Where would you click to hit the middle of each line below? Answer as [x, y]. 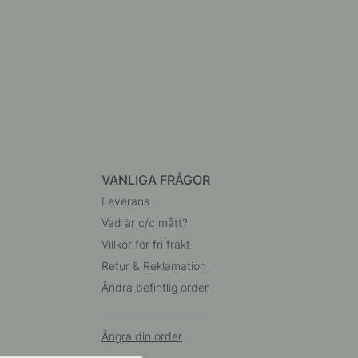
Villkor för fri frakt [146, 244]
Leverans [126, 201]
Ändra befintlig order [155, 287]
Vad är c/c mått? [145, 222]
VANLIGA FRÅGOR [156, 179]
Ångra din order [142, 336]
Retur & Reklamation [154, 265]
